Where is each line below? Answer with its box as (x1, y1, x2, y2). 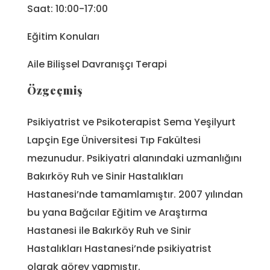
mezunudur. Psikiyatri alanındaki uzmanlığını (27, 151, 242, 165)
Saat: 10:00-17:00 (27, 1, 108, 16)
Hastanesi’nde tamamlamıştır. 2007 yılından (27, 187, 243, 201)
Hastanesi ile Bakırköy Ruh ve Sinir (27, 223, 191, 237)
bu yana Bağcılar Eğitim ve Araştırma (27, 205, 207, 219)
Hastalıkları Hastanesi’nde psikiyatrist (27, 241, 212, 256)
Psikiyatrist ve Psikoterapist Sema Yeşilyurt (27, 115, 236, 129)
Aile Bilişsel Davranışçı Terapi (27, 57, 167, 71)
